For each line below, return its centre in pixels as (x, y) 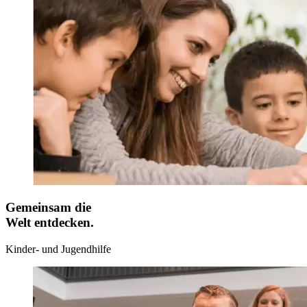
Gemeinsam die (48, 208)
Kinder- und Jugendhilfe (58, 249)
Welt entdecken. (50, 223)
